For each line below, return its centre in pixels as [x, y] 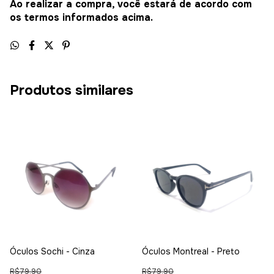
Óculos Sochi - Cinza [52, 251]
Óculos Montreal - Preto [191, 251]
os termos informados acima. [81, 17]
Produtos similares [72, 90]
